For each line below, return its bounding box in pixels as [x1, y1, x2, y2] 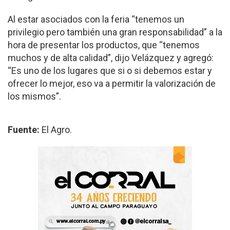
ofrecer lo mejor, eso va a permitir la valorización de [8, 78, 216, 89]
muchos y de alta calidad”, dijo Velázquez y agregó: [8, 52, 214, 64]
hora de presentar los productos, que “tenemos [8, 40, 200, 51]
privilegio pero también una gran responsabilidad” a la [8, 27, 222, 38]
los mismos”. [8, 91, 61, 102]
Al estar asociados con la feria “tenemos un [8, 14, 184, 25]
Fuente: [8, 124, 42, 136]
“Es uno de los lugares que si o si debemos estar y [8, 65, 212, 76]
